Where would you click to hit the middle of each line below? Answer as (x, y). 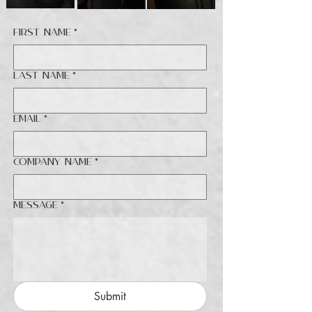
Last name (41, 76)
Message (36, 205)
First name (42, 33)
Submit (110, 296)
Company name (53, 162)
